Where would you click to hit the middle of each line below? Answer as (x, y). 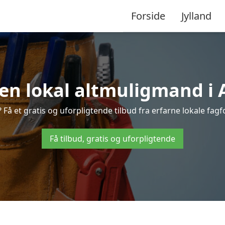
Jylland (196, 16)
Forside (148, 16)
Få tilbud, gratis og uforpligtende (113, 139)
